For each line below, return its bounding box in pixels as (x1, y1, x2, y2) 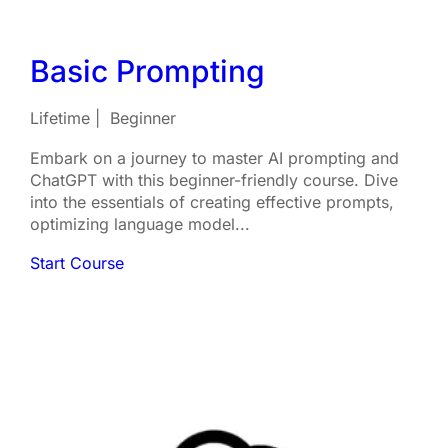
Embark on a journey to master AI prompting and (30, 148, 399, 168)
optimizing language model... (30, 214, 250, 234)
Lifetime (30, 108, 90, 128)
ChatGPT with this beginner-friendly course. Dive (30, 170, 398, 190)
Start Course (30, 253, 124, 273)
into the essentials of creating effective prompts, (30, 192, 394, 212)
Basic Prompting (30, 53, 265, 89)
